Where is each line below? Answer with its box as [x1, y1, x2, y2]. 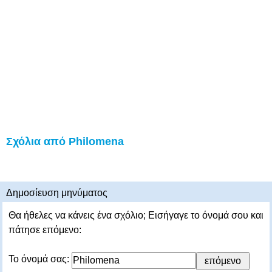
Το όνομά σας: [8, 254, 72, 264]
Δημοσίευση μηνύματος [6, 188, 107, 198]
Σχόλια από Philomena [6, 135, 124, 148]
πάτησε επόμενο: [8, 225, 81, 235]
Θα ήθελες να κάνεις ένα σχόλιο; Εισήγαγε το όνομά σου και [8, 210, 263, 220]
